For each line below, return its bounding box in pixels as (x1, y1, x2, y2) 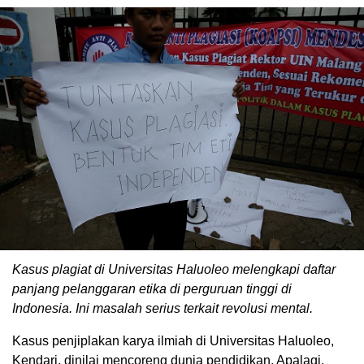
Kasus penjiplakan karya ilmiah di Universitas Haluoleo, (12, 333, 334, 348)
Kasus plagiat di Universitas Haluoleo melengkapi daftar (12, 262, 336, 276)
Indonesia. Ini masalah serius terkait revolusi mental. (12, 301, 313, 315)
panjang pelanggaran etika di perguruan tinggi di (12, 281, 292, 296)
